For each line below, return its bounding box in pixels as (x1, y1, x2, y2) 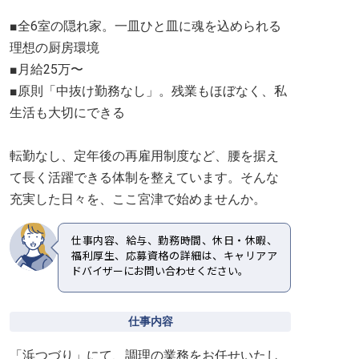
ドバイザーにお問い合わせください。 (71, 265, 248, 277)
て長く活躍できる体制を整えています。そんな (10, 170, 279, 185)
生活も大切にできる (10, 105, 125, 120)
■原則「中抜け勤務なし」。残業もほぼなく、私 (10, 83, 287, 99)
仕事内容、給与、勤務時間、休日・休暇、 (71, 235, 277, 247)
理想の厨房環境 (10, 40, 99, 55)
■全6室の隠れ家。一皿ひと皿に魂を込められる (10, 18, 281, 34)
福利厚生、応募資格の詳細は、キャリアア (71, 250, 277, 262)
